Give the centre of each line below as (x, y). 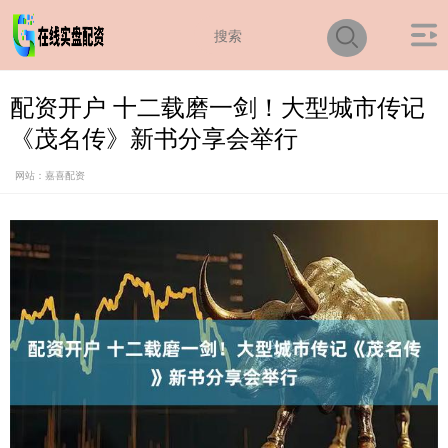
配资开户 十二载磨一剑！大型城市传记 (217, 106)
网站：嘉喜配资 (50, 175)
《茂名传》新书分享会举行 (154, 137)
